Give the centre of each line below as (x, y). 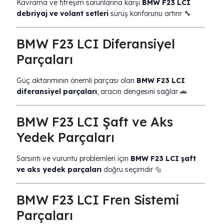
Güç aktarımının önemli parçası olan (76, 80)
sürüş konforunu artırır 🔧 (150, 13)
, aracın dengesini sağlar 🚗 (142, 91)
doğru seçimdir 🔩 (132, 169)
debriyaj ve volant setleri (62, 13)
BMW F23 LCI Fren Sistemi (98, 200)
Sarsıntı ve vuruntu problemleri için (73, 158)
